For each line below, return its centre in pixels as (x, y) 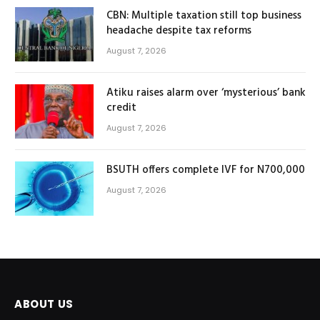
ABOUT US (44, 304)
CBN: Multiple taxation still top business (204, 15)
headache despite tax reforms (179, 30)
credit (121, 107)
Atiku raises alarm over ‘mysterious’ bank (206, 92)
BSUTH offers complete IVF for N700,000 (206, 170)
